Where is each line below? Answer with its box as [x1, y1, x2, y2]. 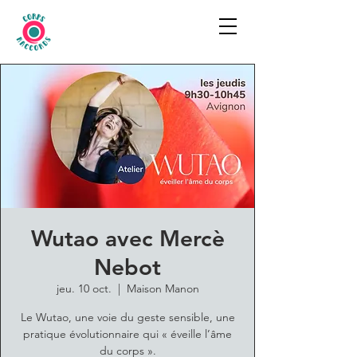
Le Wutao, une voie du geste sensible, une [20, 310, 235, 324]
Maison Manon [126, 281, 199, 296]
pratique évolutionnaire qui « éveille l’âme [23, 327, 232, 341]
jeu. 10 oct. [56, 281, 112, 296]
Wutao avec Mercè [30, 225, 225, 252]
